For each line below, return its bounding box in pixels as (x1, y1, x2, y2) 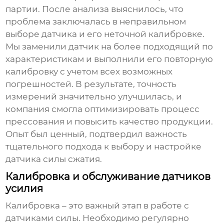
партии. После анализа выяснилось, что (5, 4, 184, 14)
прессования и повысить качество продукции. (5, 116, 213, 127)
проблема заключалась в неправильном (5, 16, 186, 27)
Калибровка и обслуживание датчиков (5, 170, 211, 183)
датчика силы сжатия (5, 154, 100, 164)
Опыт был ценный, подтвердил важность (5, 129, 187, 139)
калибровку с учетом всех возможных (5, 66, 173, 77)
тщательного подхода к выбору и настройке (5, 141, 202, 152)
